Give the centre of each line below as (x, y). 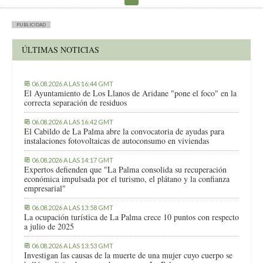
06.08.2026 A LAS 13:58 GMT (73, 208)
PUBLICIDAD (31, 25)
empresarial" (45, 188)
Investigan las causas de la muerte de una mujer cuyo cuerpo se (128, 255)
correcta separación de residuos (75, 103)
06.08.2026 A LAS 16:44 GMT (73, 84)
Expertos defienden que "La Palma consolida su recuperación (125, 170)
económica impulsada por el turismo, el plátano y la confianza (127, 179)
